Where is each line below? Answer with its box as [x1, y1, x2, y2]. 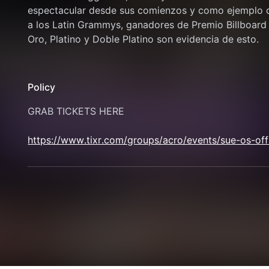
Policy [28, 81, 56, 93]
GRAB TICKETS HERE [28, 105, 128, 117]
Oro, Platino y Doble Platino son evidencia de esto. [28, 33, 259, 45]
